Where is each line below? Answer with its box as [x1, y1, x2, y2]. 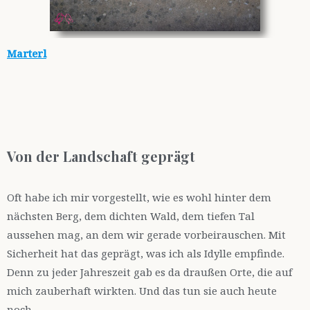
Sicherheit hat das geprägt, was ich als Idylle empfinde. [7, 246, 284, 261]
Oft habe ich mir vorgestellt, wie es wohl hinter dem [7, 190, 271, 205]
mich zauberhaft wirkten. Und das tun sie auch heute [7, 284, 277, 298]
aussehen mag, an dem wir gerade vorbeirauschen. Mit [7, 228, 286, 242]
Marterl [7, 46, 46, 61]
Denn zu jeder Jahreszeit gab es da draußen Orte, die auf [7, 265, 292, 280]
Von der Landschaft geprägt [7, 147, 195, 166]
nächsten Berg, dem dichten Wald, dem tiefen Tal [7, 209, 255, 224]
